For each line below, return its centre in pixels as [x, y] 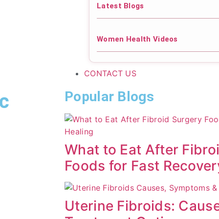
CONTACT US [110, 74]
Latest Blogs [120, 6]
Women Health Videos [137, 39]
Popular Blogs [109, 97]
